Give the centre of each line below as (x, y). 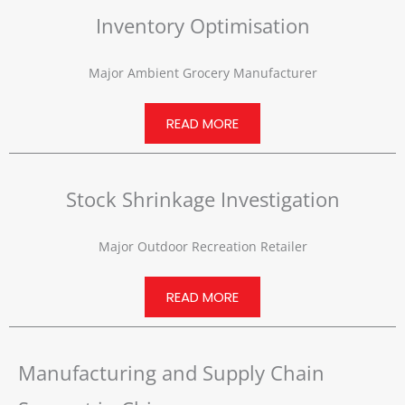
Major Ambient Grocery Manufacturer (202, 73)
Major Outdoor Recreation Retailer (202, 247)
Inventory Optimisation (202, 26)
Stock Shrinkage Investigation (202, 199)
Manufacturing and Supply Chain (171, 373)
